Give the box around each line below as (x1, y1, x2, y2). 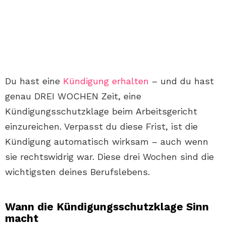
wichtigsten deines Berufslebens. (5, 166, 150, 178)
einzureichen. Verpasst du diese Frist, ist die (5, 121, 198, 132)
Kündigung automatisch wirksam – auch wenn (5, 136, 208, 147)
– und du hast (149, 76, 214, 87)
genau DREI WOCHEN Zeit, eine (5, 91, 141, 102)
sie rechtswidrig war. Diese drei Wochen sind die (5, 151, 214, 162)
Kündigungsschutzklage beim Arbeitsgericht (5, 106, 197, 117)
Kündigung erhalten (63, 76, 149, 87)
